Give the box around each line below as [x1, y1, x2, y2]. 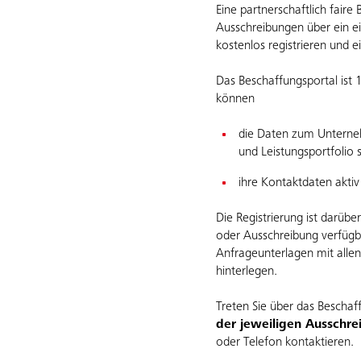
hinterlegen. [216, 265, 277, 278]
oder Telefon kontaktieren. [216, 336, 354, 349]
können [216, 93, 258, 106]
